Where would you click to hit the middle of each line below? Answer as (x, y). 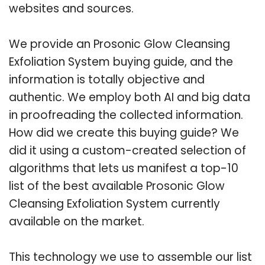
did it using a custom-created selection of (127, 150)
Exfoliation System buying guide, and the (121, 62)
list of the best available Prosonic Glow (117, 186)
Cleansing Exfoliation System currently (114, 203)
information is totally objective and (107, 79)
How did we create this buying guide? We (124, 132)
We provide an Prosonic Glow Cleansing (119, 44)
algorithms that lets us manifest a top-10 (124, 168)
